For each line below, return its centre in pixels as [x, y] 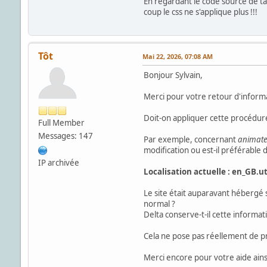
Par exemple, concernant [190, 140]
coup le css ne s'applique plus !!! [200, 12]
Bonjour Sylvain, [173, 75]
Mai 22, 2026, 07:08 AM [177, 57]
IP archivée [58, 163]
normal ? [159, 204]
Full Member [61, 123]
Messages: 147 [65, 136]
